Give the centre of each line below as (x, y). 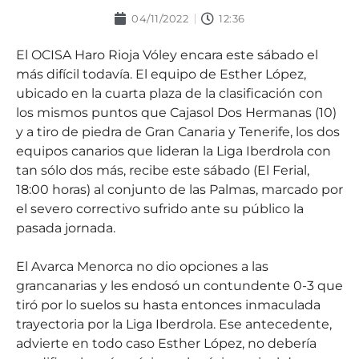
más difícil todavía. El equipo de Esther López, (161, 74)
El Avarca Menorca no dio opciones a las (142, 266)
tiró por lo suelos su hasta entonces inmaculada (168, 305)
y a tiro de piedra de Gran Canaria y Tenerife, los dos (178, 131)
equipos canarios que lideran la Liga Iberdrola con (173, 151)
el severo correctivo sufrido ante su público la (160, 208)
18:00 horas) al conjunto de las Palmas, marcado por (179, 189)
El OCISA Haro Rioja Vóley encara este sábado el (167, 54)
